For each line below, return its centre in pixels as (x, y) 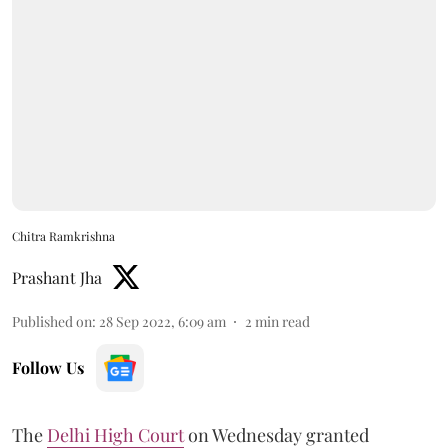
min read (282, 321)
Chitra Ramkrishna (63, 235)
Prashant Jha (57, 277)
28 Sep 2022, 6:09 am (162, 321)
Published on (52, 321)
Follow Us (48, 367)
